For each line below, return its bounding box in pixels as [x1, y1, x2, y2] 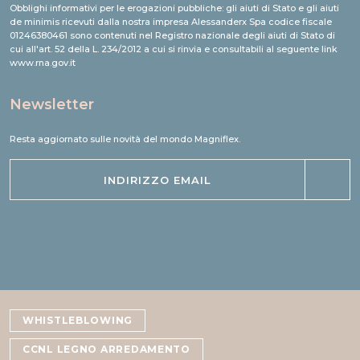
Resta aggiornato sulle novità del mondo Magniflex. [10, 153, 240, 165]
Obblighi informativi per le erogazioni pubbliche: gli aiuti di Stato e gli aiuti [10, 22, 339, 34]
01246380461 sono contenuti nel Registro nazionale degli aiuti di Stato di [10, 49, 335, 61]
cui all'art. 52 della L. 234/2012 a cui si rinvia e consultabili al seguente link [10, 63, 337, 75]
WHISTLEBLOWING [22, 333, 133, 346]
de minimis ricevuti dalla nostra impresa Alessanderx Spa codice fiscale [10, 35, 332, 47]
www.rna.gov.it [10, 76, 76, 88]
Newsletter [10, 115, 94, 133]
